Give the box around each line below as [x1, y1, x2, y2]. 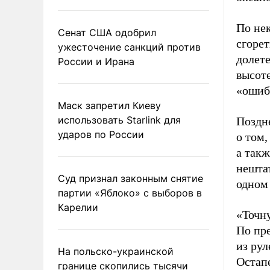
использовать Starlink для [58, 113, 181, 126]
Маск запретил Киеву [58, 99, 161, 111]
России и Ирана [58, 55, 134, 67]
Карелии [58, 201, 98, 213]
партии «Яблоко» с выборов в [58, 186, 202, 199]
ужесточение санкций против [58, 40, 201, 53]
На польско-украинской [58, 245, 174, 257]
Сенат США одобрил [58, 26, 156, 39]
